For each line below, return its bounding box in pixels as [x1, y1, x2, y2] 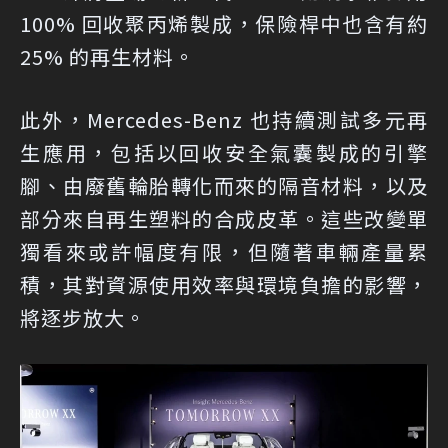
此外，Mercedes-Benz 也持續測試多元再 [20, 105, 428, 135]
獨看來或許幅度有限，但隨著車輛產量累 [20, 237, 428, 267]
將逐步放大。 [20, 303, 146, 333]
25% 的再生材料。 [20, 42, 195, 72]
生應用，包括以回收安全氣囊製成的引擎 [20, 138, 428, 168]
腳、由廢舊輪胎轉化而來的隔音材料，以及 [20, 171, 428, 201]
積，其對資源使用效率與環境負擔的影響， [20, 270, 428, 300]
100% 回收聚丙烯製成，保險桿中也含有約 [20, 9, 428, 39]
